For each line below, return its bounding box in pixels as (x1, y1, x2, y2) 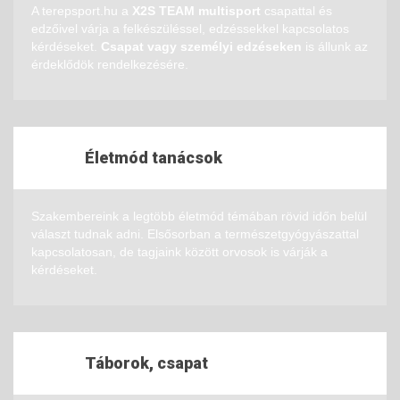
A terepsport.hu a (31, 3, 132, 18)
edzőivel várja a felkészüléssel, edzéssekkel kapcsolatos (31, 21, 349, 36)
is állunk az (302, 38, 368, 54)
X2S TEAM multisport (132, 3, 261, 18)
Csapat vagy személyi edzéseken (101, 38, 302, 54)
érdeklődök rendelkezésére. (31, 56, 188, 71)
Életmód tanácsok (85, 147, 222, 167)
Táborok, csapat (85, 353, 208, 372)
